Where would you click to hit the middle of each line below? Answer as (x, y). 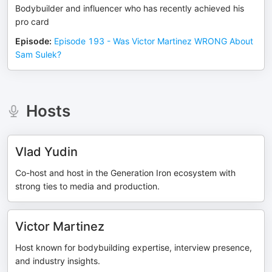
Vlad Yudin (46, 152)
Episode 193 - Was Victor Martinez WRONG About (154, 41)
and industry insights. (58, 261)
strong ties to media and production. (87, 186)
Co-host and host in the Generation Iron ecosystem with (125, 173)
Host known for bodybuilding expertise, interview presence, (134, 247)
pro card (32, 22)
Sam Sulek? (38, 54)
